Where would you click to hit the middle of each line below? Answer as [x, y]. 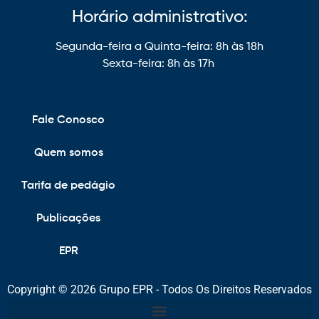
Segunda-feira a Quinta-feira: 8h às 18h [159, 47]
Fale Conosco [68, 121]
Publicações [68, 219]
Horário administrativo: [159, 17]
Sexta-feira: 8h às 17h [158, 64]
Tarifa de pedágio [68, 186]
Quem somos [68, 153]
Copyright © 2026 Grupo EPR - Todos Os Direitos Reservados [159, 290]
